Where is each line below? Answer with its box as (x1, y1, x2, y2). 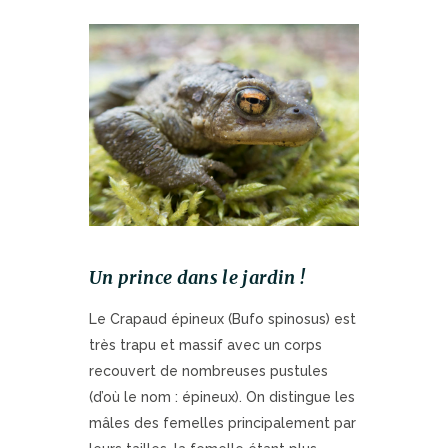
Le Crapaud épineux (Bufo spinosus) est (89, 311, 356, 327)
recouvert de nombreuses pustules (89, 363, 328, 379)
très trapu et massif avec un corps (89, 337, 322, 353)
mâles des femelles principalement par (89, 415, 356, 431)
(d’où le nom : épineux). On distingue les (89, 389, 355, 405)
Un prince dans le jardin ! (89, 266, 306, 289)
